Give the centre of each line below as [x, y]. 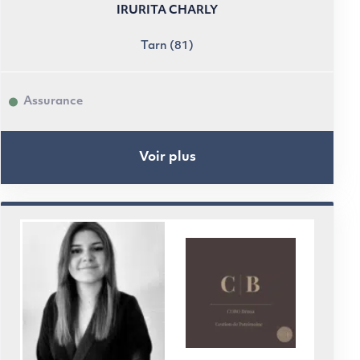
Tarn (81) [167, 46]
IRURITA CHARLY [167, 11]
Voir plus [167, 157]
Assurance [53, 101]
